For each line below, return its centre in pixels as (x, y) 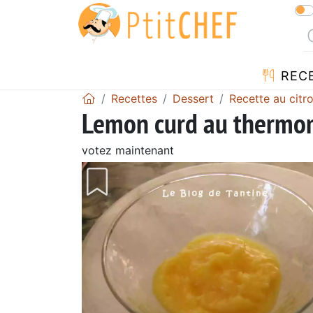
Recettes (134, 98)
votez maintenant (128, 150)
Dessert (193, 98)
